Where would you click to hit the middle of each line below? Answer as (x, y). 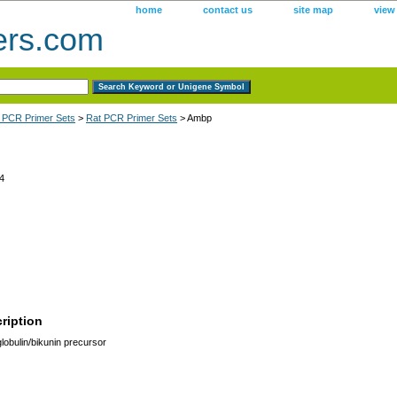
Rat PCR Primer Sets (132, 117)
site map (313, 10)
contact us (228, 10)
